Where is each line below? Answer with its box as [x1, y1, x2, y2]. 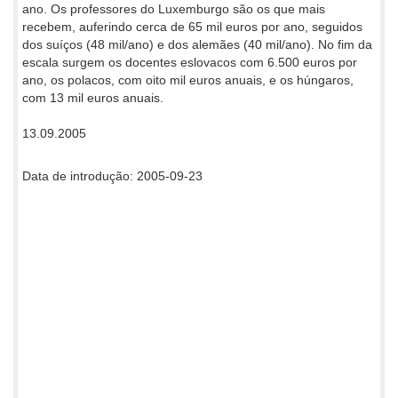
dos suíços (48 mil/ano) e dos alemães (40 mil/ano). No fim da [22, 36, 372, 52]
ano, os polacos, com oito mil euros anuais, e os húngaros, [22, 72, 354, 87]
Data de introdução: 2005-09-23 [22, 168, 203, 183]
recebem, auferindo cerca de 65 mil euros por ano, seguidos [22, 19, 362, 34]
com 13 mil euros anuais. [22, 90, 163, 105]
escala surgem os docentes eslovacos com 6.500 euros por [22, 54, 357, 69]
